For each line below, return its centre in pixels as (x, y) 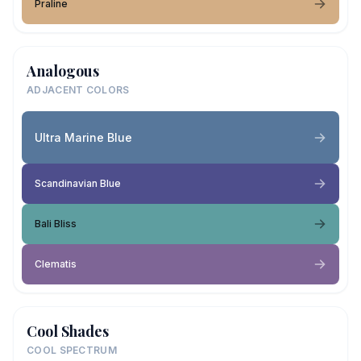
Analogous (63, 71)
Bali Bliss (56, 224)
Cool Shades (68, 331)
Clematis (56, 264)
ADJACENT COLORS (78, 90)
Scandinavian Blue (78, 183)
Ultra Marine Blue (83, 137)
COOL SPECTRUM (72, 350)
